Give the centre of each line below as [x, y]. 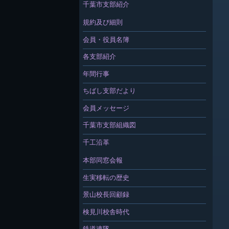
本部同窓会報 [102, 160]
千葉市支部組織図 [109, 125]
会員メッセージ [106, 108]
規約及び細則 [102, 22]
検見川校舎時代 [106, 211]
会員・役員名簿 [106, 39]
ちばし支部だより [109, 91]
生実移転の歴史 [106, 177]
